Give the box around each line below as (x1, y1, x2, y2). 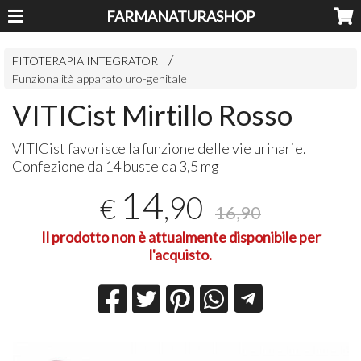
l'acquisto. (149, 246, 212, 264)
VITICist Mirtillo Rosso (12, 97, 293, 131)
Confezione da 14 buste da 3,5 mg (12, 156, 220, 175)
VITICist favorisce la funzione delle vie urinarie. (12, 139, 307, 157)
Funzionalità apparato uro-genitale (12, 71, 188, 85)
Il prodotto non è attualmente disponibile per (40, 228, 321, 247)
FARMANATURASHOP (106, 7, 255, 25)
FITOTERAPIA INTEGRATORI (12, 53, 163, 68)
